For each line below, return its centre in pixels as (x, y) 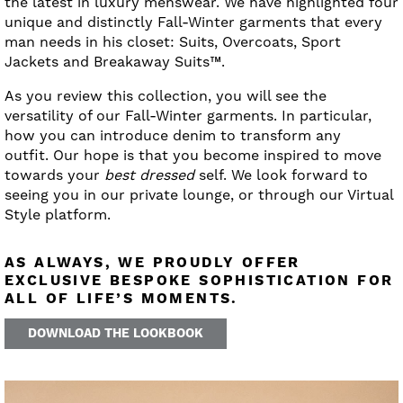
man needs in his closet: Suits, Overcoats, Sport (173, 42)
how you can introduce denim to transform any (173, 136)
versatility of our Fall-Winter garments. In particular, (188, 116)
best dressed (149, 175)
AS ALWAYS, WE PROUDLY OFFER (152, 263)
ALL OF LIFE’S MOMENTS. (121, 299)
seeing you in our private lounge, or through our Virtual (199, 195)
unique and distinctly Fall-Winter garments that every (193, 22)
